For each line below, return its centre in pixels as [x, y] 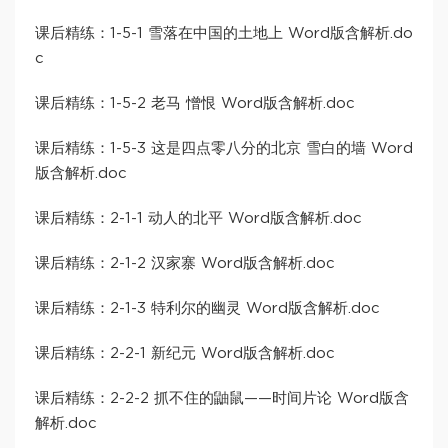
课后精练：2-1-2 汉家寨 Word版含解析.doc [185, 264]
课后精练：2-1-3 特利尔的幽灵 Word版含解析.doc [207, 309]
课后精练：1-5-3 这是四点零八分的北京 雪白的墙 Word [224, 149]
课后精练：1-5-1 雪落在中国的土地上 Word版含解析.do [224, 34]
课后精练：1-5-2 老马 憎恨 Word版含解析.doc [195, 104]
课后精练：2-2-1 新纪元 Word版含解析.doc [185, 354]
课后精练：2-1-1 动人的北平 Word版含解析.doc [198, 219]
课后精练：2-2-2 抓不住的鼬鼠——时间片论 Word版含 [222, 399]
